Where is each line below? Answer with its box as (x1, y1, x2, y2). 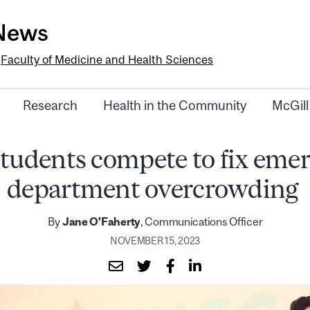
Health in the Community (103, 98, 246, 113)
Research (23, 98, 77, 113)
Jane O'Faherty (60, 215, 140, 228)
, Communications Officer (140, 215, 263, 228)
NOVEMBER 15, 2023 (109, 235, 201, 246)
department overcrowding (7, 174, 303, 204)
